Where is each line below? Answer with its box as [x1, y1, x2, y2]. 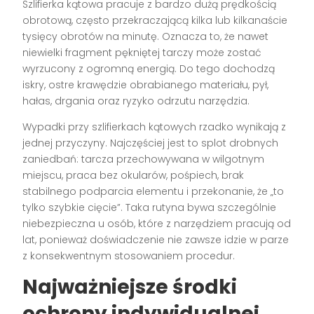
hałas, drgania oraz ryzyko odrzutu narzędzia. [22, 94, 250, 109]
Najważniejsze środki [22, 273, 238, 301]
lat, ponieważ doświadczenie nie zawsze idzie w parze [22, 233, 289, 247]
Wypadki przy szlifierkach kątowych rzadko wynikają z [22, 120, 287, 135]
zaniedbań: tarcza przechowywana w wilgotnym [22, 152, 265, 167]
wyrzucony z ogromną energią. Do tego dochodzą [22, 62, 275, 76]
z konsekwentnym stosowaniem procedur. [22, 249, 235, 264]
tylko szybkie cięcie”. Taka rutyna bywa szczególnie [22, 200, 277, 215]
